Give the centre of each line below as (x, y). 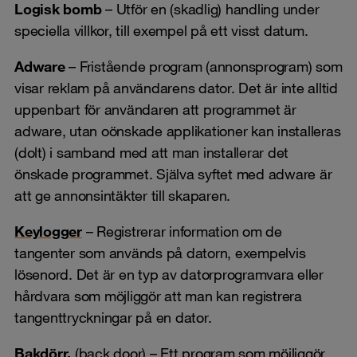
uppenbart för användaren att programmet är (155, 109)
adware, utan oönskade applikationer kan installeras (178, 130)
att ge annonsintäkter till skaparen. (122, 195)
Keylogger (48, 231)
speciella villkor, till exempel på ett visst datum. (161, 30)
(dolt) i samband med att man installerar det (151, 152)
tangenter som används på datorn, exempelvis (160, 252)
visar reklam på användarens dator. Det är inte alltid (176, 87)
